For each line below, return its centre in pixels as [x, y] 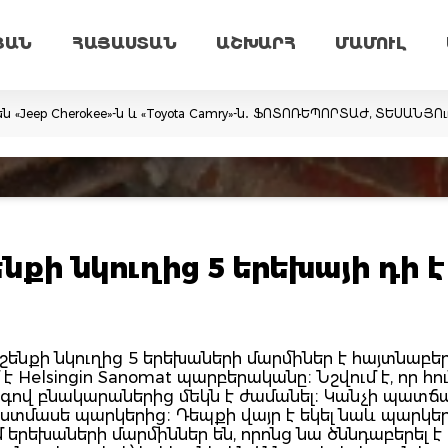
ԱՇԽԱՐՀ [256, 43]
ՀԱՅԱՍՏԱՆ [124, 43]
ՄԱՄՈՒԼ [371, 43]
